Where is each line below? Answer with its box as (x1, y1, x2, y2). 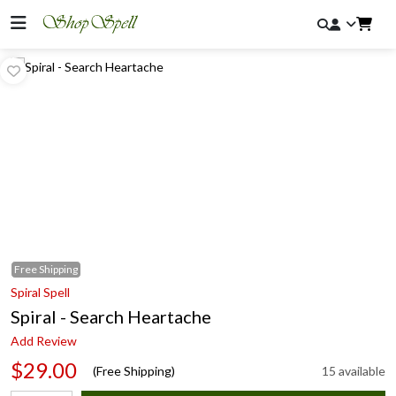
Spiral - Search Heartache (11, 306, 211, 327)
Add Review (11, 333, 77, 348)
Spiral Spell (11, 285, 70, 300)
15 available (322, 362, 385, 378)
